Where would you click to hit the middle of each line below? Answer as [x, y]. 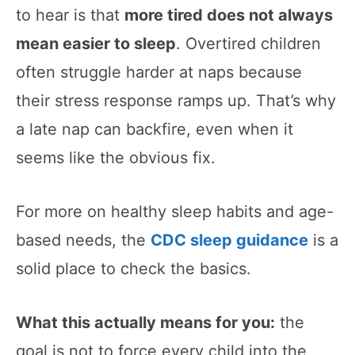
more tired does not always [229, 15]
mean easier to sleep [96, 43]
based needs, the [83, 240]
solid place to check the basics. [134, 268]
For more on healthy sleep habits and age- [175, 211]
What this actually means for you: [145, 322]
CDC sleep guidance [229, 240]
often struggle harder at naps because [159, 72]
